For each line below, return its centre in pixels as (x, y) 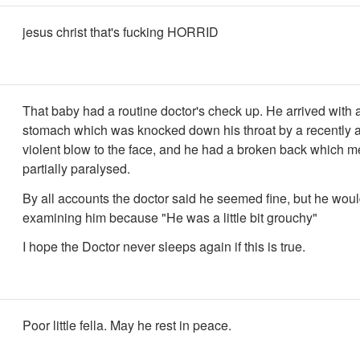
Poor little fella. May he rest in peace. (127, 325)
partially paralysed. (76, 168)
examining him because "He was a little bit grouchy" (170, 217)
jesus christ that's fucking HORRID (121, 32)
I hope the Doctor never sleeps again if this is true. (164, 247)
